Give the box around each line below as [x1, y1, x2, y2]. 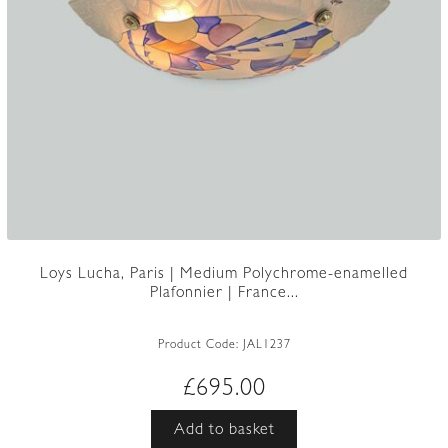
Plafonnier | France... [149, 285, 299, 302]
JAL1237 [242, 339, 291, 352]
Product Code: [157, 339, 243, 352]
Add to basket [173, 423, 275, 440]
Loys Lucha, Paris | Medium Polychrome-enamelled [40, 266, 408, 283]
